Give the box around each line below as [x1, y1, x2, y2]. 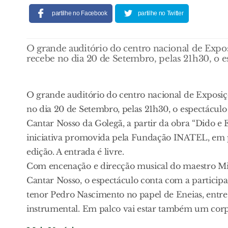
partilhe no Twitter [137, 9, 184, 17]
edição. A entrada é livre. [26, 146, 124, 157]
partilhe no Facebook [52, 9, 107, 17]
